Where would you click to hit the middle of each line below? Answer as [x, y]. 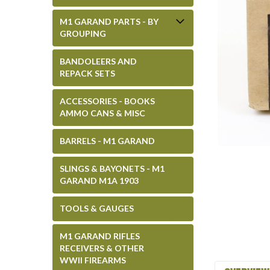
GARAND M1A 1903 [99, 181]
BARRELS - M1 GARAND [107, 141]
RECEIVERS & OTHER [102, 248]
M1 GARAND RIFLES [100, 236]
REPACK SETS [87, 73]
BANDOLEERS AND [98, 61]
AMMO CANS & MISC [102, 113]
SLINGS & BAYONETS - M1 [112, 168]
